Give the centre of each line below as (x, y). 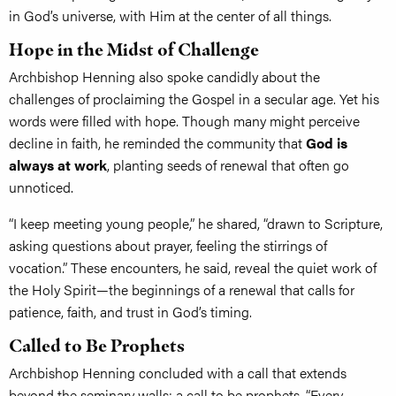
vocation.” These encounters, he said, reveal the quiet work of (193, 268)
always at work (58, 165)
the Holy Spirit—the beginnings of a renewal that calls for (182, 290)
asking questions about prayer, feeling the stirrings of (168, 246)
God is (327, 143)
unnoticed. (41, 187)
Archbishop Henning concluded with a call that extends (178, 373)
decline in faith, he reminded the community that (157, 143)
